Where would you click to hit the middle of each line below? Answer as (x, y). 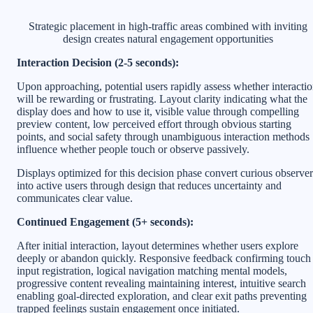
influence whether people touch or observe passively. (133, 150)
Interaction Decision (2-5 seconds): (98, 63)
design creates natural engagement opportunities (168, 39)
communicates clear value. (75, 198)
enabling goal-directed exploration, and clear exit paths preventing (162, 296)
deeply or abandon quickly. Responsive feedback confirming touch (164, 259)
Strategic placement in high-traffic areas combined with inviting (168, 27)
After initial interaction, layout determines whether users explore (158, 246)
